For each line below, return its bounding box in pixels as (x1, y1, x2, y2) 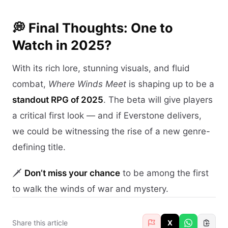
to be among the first (120, 167, 209, 178)
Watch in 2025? (12, 37, 111, 53)
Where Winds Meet (48, 78, 126, 89)
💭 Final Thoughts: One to (12, 19, 173, 36)
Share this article (12, 218, 68, 227)
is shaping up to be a (126, 78, 214, 89)
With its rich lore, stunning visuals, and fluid (12, 63, 190, 73)
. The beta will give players (103, 94, 213, 105)
